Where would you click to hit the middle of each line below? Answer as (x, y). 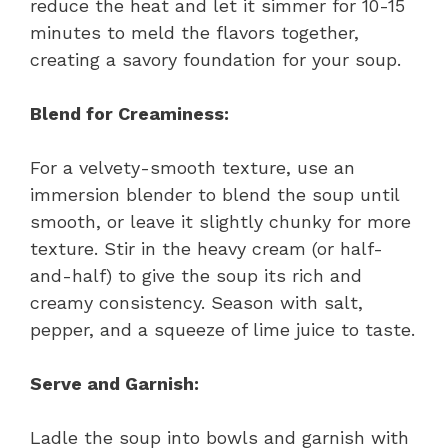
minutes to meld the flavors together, (194, 32)
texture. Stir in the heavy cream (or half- (206, 248)
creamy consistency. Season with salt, (196, 302)
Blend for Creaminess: (129, 113)
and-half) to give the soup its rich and (196, 275)
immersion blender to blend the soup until (214, 194)
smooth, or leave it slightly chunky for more (220, 221)
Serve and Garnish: (114, 383)
